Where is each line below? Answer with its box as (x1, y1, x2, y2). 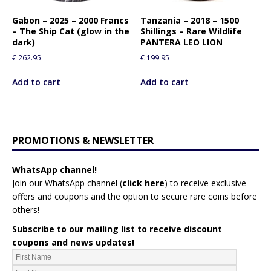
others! (12, 204, 39, 216)
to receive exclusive (168, 177, 246, 189)
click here (122, 177, 165, 189)
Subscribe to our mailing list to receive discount (12, 223, 222, 235)
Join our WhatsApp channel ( (12, 177, 122, 189)
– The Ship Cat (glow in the (12, 25, 129, 37)
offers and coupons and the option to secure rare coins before (12, 191, 257, 203)
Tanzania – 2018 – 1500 (140, 14, 240, 26)
